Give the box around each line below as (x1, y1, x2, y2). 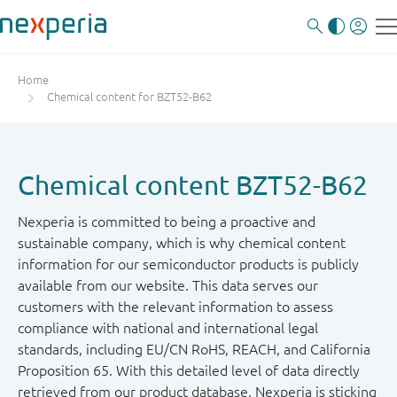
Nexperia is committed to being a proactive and (18, 214, 315, 230)
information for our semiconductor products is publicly (18, 256, 359, 272)
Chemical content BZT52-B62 (18, 169, 368, 200)
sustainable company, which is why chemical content (18, 235, 346, 251)
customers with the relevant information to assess (18, 299, 333, 315)
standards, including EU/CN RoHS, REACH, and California (18, 341, 370, 357)
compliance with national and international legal (18, 320, 318, 336)
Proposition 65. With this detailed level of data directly (18, 362, 360, 378)
